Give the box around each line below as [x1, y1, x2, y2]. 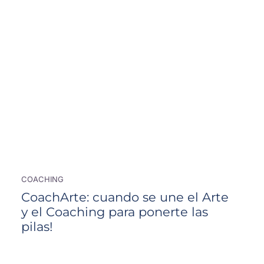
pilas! [21, 219, 52, 235]
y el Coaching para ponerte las [21, 204, 208, 220]
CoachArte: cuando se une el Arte [21, 189, 229, 205]
